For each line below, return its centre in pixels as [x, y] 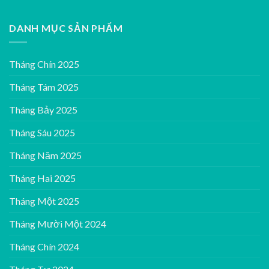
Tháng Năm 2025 [45, 156]
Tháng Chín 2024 [44, 247]
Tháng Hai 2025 [42, 178]
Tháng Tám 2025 [44, 87]
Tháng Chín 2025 [44, 64]
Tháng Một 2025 [44, 201]
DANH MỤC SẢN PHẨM [66, 28]
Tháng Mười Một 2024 [58, 224]
